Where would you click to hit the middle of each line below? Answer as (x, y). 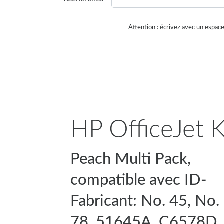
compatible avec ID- (139, 180)
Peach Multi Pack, (131, 159)
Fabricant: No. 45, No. (145, 201)
